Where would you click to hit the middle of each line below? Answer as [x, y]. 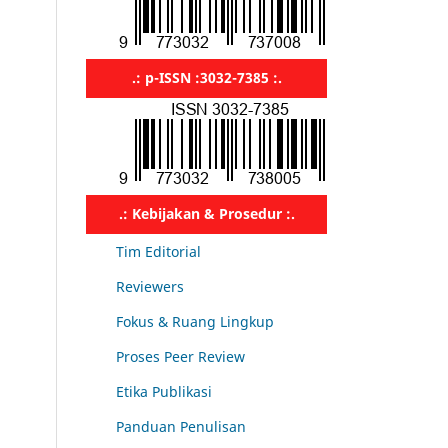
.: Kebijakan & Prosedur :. [206, 213]
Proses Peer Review [180, 356]
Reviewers [150, 286]
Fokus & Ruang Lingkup [195, 321]
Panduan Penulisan [181, 426]
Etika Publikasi [164, 391]
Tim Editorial [158, 251]
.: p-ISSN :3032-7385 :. [206, 77]
